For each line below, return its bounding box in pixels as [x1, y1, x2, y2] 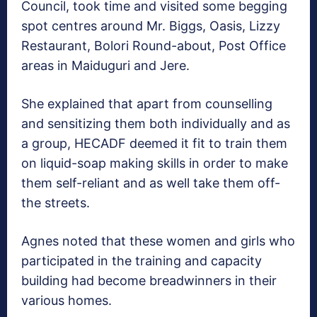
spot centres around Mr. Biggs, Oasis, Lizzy [21, 18, 280, 34]
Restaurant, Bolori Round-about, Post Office [21, 38, 286, 54]
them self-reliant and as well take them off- [21, 175, 280, 191]
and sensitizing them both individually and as [21, 116, 290, 132]
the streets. [21, 195, 90, 211]
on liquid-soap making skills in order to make [21, 156, 288, 171]
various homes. [21, 293, 112, 309]
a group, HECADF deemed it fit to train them [21, 136, 287, 151]
